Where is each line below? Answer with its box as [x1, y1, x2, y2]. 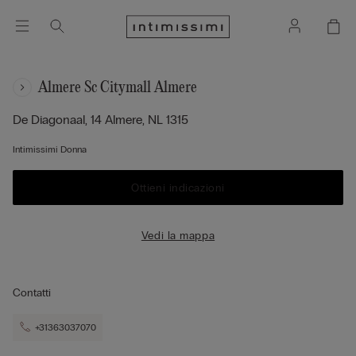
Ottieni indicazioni [131, 180, 225, 195]
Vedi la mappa [141, 228, 215, 242]
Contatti [13, 286, 51, 300]
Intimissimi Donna [13, 144, 87, 155]
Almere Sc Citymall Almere [38, 79, 197, 96]
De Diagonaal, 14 [13, 112, 105, 127]
